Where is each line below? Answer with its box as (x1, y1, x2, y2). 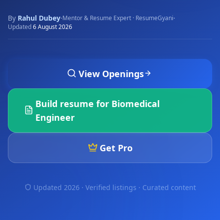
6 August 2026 (33, 23, 72, 31)
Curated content (142, 183, 196, 192)
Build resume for (35, 98, 112, 110)
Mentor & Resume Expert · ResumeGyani (62, 14, 173, 22)
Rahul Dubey (18, 13, 60, 23)
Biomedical (111, 98, 160, 110)
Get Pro (99, 142, 133, 154)
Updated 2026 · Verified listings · (33, 183, 142, 192)
